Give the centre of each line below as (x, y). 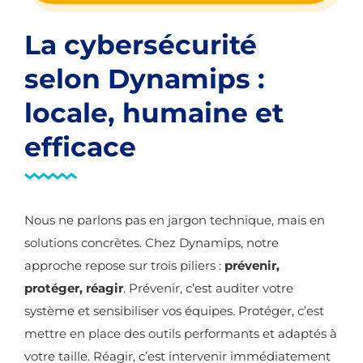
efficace (80, 147)
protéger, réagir (74, 288)
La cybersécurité (141, 45)
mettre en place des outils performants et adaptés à (181, 333)
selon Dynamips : (145, 79)
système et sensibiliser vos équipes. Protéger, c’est (174, 311)
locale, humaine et (154, 113)
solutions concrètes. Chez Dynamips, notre (152, 243)
